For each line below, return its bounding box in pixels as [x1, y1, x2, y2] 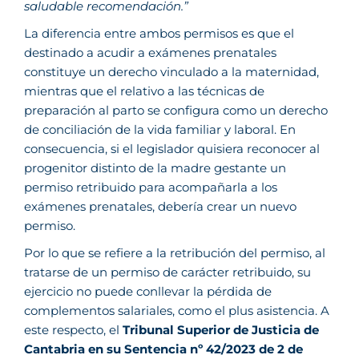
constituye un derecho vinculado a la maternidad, [24, 64, 319, 79]
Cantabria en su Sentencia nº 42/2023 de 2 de [24, 341, 303, 357]
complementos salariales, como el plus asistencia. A [24, 303, 329, 318]
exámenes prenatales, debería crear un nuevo [24, 199, 296, 214]
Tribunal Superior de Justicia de [123, 322, 319, 337]
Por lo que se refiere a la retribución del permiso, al [24, 245, 325, 260]
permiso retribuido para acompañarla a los [24, 179, 277, 195]
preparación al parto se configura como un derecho [24, 103, 328, 118]
